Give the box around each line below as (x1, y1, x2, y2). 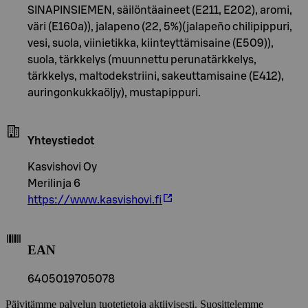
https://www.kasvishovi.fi (27, 194, 162, 206)
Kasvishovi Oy (27, 161, 97, 173)
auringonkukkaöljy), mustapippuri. (27, 87, 201, 98)
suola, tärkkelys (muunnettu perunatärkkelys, (27, 54, 256, 65)
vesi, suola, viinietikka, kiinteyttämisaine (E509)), (27, 37, 274, 49)
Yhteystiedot (27, 135, 94, 146)
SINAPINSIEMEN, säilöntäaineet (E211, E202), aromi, (27, 4, 292, 16)
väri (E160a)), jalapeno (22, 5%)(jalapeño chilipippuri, (27, 21, 292, 32)
